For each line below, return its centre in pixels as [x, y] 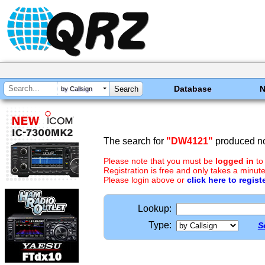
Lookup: [155, 209]
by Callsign [77, 89]
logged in [235, 161]
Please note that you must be [159, 161]
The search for [135, 141]
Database [193, 89]
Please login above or [145, 180]
